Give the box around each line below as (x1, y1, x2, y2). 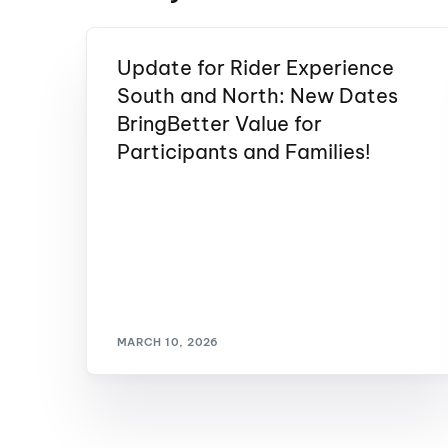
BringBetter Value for (116, 111, 322, 137)
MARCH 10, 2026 (116, 334, 219, 349)
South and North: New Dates (116, 83, 398, 109)
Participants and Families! (116, 139, 371, 165)
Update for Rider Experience (116, 55, 394, 81)
